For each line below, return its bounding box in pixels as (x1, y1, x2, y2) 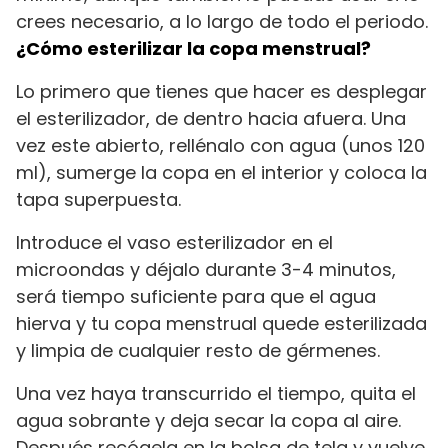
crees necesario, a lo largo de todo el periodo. (16, 8, 428, 34)
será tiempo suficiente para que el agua (16, 283, 376, 309)
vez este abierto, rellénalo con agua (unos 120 (16, 132, 425, 158)
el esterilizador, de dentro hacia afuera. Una (16, 105, 406, 131)
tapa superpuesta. (16, 186, 181, 212)
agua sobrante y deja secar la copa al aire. (16, 407, 401, 433)
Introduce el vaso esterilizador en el (16, 229, 333, 255)
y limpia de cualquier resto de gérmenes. (16, 337, 380, 363)
